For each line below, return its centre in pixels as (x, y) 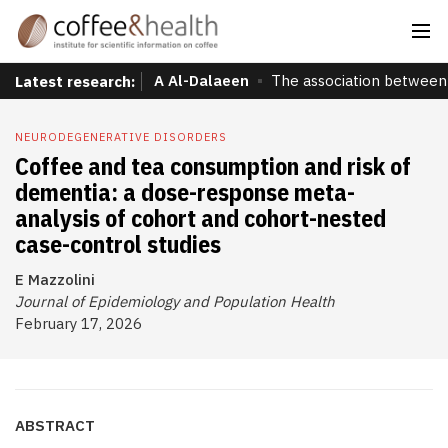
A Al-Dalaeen (201, 80)
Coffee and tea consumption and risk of (213, 166)
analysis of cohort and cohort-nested (200, 218)
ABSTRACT (55, 425)
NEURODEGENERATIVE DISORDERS (121, 137)
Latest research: (75, 81)
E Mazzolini (55, 279)
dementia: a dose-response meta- (185, 192)
